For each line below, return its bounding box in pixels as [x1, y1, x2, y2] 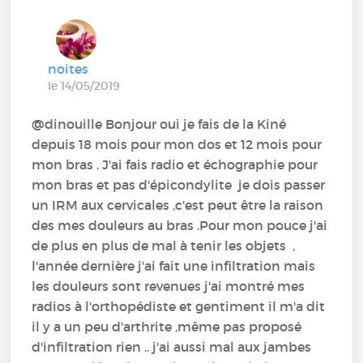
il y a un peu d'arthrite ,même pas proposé [32, 318, 302, 335]
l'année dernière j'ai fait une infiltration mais [32, 257, 316, 274]
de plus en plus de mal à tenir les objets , [32, 237, 296, 254]
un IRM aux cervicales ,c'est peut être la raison [32, 196, 324, 213]
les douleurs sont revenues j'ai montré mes [32, 277, 305, 294]
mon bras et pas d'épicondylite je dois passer [32, 176, 326, 193]
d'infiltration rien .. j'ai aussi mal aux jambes [32, 338, 312, 355]
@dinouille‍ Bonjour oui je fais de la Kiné [32, 115, 287, 132]
